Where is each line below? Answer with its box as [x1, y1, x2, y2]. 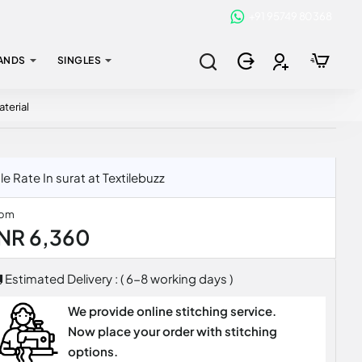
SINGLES [57, 54, 101, 66]
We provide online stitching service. [67, 303, 276, 318]
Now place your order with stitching [67, 323, 277, 339]
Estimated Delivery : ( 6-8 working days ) [2, 271, 233, 286]
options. [67, 343, 118, 359]
